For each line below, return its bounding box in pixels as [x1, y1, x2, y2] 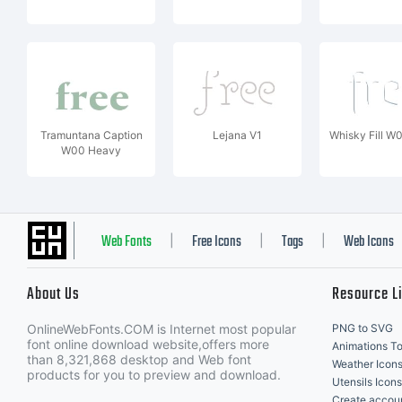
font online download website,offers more [27, 336, 269, 352]
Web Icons [344, 231, 394, 254]
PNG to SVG [332, 321, 393, 335]
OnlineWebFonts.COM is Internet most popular [27, 321, 296, 336]
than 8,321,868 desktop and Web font [27, 352, 251, 367]
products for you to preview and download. [27, 367, 281, 382]
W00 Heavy [61, 144, 121, 157]
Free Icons [192, 231, 241, 254]
